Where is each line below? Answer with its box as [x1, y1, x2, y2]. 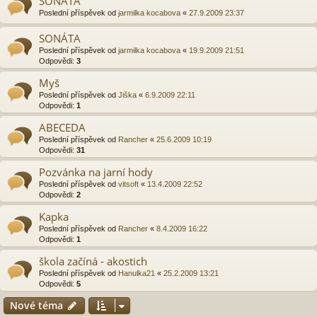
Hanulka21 [118, 268, 155, 277]
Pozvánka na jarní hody [39, 164, 153, 179]
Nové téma [10, 298, 63, 312]
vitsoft [118, 179, 139, 188]
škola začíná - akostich [39, 253, 147, 268]
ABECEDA [39, 120, 86, 134]
